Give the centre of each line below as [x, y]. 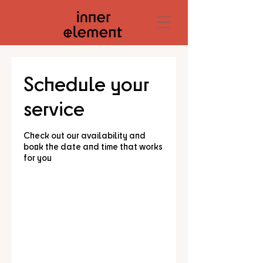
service [54, 108]
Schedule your [86, 83]
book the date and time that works [93, 146]
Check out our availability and [85, 135]
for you [38, 158]
